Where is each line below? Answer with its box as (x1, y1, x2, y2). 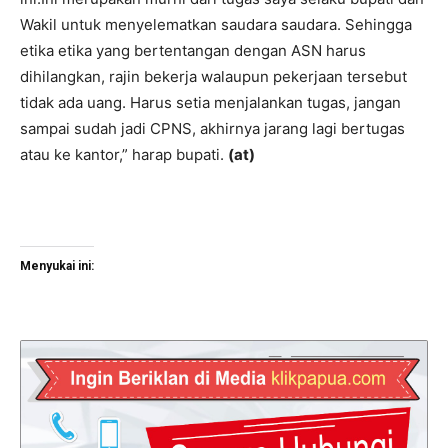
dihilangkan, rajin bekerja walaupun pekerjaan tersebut (20, 67, 407, 87)
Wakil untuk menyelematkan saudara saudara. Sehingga (20, 15, 412, 35)
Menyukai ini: (20, 259, 94, 274)
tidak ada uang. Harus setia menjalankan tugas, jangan (20, 93, 401, 113)
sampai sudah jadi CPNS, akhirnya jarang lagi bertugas (20, 119, 405, 139)
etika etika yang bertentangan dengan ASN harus (20, 41, 366, 61)
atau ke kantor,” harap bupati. (20, 145, 228, 165)
